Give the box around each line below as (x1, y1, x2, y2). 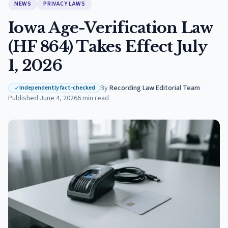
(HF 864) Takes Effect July (8, 37, 207, 56)
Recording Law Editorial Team (109, 83, 200, 93)
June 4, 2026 (40, 93, 77, 103)
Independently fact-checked (19, 83, 95, 92)
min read (82, 93, 109, 103)
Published (8, 93, 38, 103)
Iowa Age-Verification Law (8, 18, 213, 37)
